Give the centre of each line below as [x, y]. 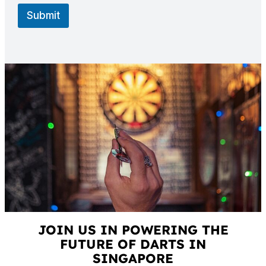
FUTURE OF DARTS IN [133, 243]
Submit [44, 16]
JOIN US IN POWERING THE [133, 229]
